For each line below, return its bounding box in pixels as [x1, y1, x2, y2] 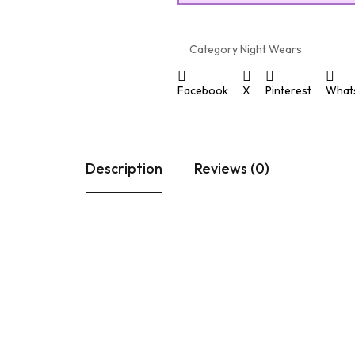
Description [86, 159, 162, 177]
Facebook [177, 83, 228, 97]
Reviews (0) [194, 159, 269, 177]
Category [189, 42, 238, 56]
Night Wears [240, 42, 302, 56]
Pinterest [265, 83, 311, 97]
